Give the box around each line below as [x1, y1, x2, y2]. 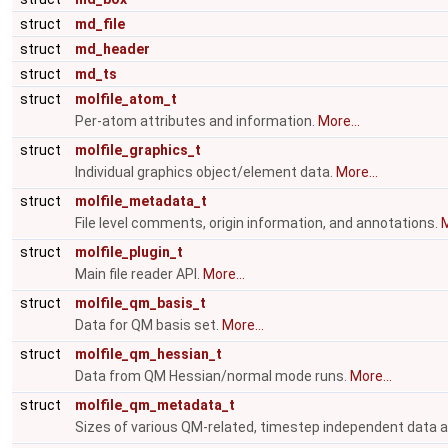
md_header [75, 41, 150, 57]
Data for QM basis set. [75, 317, 222, 333]
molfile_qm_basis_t [75, 295, 206, 311]
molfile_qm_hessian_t [75, 346, 222, 362]
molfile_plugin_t [75, 244, 183, 260]
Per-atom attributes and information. [75, 113, 318, 129]
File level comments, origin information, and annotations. [75, 215, 441, 231]
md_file [75, 16, 125, 32]
